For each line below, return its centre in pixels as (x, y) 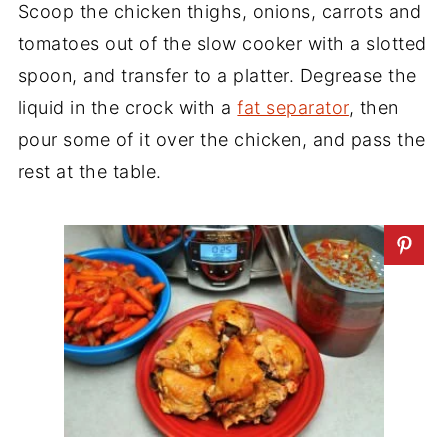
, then (373, 107)
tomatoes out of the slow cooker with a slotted (222, 43)
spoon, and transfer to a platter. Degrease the (217, 75)
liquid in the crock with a (127, 107)
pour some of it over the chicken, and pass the (221, 139)
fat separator (293, 107)
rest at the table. (89, 171)
